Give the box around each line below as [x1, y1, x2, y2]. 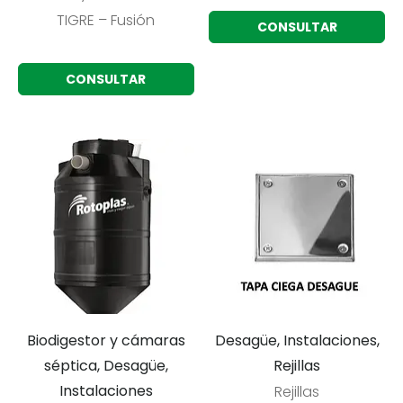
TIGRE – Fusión [57, 9, 156, 31]
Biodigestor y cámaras [26, 330, 185, 352]
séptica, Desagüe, [43, 355, 168, 377]
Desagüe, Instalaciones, [214, 330, 380, 352]
